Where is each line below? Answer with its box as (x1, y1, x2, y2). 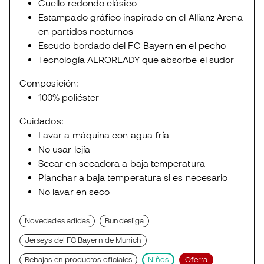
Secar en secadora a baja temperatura (38, 158, 205, 169)
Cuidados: (19, 115, 64, 127)
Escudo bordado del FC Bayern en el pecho (38, 40, 226, 51)
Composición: (19, 78, 78, 89)
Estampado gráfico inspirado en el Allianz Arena (38, 12, 243, 23)
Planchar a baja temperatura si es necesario (38, 172, 228, 183)
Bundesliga (105, 216, 144, 226)
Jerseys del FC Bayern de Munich (25, 236, 142, 245)
